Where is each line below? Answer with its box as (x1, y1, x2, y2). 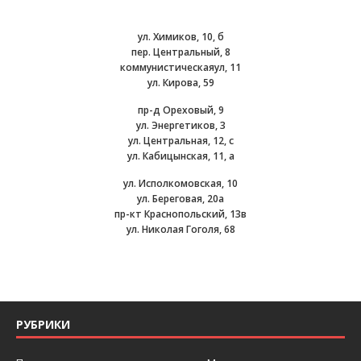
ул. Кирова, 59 (147, 76, 214, 89)
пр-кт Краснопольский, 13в (114, 207, 247, 221)
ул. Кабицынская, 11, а (127, 149, 234, 163)
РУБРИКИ (16, 317, 70, 332)
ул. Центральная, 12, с (127, 134, 234, 147)
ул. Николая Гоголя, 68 (126, 222, 235, 236)
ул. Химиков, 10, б (137, 30, 224, 44)
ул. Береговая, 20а (137, 192, 224, 205)
